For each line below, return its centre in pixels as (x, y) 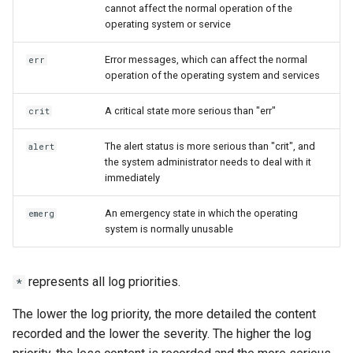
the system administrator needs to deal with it (208, 162)
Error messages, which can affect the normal (206, 59)
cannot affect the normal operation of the (199, 8)
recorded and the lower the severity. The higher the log (162, 334)
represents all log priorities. (103, 282)
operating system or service (168, 24)
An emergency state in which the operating (201, 213)
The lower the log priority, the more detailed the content (164, 314)
